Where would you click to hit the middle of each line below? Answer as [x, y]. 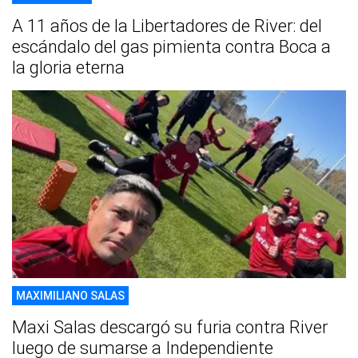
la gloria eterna [68, 68]
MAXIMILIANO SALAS [70, 296]
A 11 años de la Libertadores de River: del [167, 26]
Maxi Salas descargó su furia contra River [170, 328]
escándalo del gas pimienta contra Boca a [171, 47]
